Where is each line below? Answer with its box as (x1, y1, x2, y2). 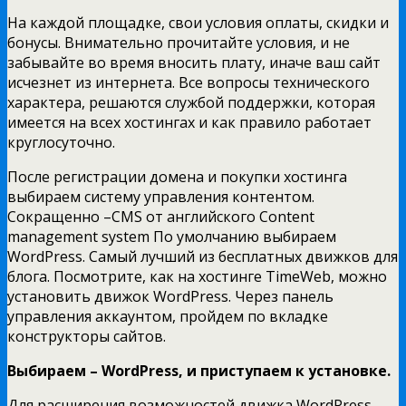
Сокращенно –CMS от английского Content (7, 206, 314, 227)
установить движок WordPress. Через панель (7, 285, 333, 306)
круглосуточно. (7, 131, 115, 152)
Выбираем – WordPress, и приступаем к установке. (7, 360, 391, 381)
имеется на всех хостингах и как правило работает (7, 111, 372, 132)
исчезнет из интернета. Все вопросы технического (7, 72, 370, 92)
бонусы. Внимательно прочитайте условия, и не (7, 32, 350, 53)
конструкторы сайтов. (7, 325, 166, 346)
